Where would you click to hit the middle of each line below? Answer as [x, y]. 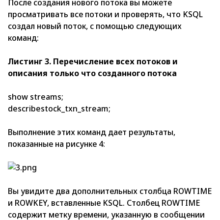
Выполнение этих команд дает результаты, [92, 132]
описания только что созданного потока [92, 73]
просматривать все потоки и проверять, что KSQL [105, 14]
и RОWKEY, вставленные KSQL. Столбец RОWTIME [104, 203]
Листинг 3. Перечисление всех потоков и [93, 62]
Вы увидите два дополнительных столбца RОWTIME [110, 191]
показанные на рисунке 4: [56, 144]
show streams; [36, 97]
